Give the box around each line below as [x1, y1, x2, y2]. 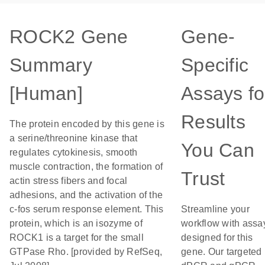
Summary [9, 54, 92, 76]
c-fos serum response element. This [9, 204, 164, 214]
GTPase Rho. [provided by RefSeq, [9, 247, 162, 257]
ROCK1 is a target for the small [9, 232, 144, 243]
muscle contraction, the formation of [9, 161, 163, 172]
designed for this [181, 232, 253, 243]
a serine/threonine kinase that [9, 133, 138, 143]
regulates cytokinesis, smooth [9, 147, 138, 157]
